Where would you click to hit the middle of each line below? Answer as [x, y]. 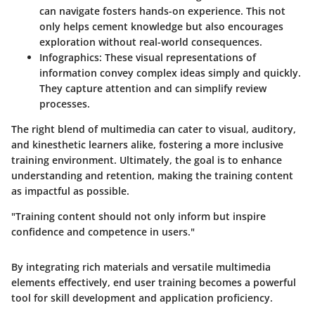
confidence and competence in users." [103, 232]
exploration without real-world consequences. [151, 42]
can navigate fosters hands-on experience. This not [162, 11]
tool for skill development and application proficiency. [142, 298]
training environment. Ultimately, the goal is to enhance [147, 160]
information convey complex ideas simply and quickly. [170, 73]
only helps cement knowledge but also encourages [161, 26]
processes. [65, 104]
